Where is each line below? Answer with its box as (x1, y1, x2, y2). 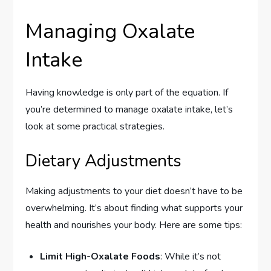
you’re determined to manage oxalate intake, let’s (25, 102, 233, 116)
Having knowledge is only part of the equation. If (25, 85, 229, 99)
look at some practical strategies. (25, 119, 165, 133)
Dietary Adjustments (25, 149, 182, 172)
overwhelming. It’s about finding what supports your (25, 201, 243, 215)
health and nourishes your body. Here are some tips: (25, 218, 243, 232)
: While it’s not (160, 249, 221, 263)
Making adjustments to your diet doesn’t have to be (25, 184, 243, 198)
